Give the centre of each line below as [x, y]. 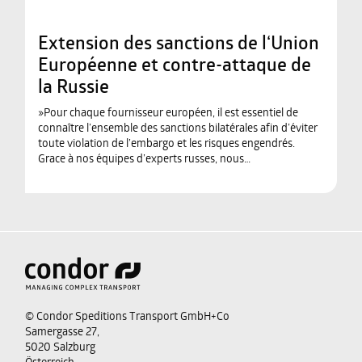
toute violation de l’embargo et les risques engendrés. [166, 145]
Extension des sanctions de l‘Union [179, 45]
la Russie [74, 89]
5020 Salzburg [60, 348]
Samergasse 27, [62, 333]
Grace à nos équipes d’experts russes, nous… [144, 160]
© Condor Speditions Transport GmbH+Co [127, 318]
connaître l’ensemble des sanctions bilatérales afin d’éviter [178, 129]
